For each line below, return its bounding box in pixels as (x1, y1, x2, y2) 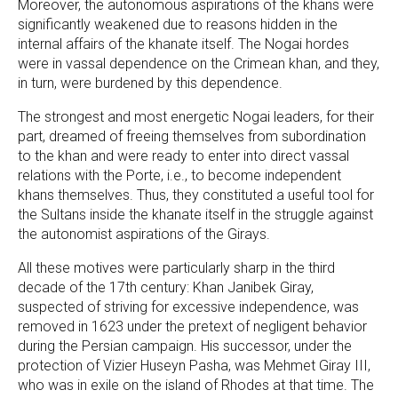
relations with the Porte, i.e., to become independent (18, 167, 341, 185)
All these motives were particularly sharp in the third (18, 259, 335, 277)
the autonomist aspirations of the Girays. (18, 226, 270, 243)
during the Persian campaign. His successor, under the (18, 338, 352, 355)
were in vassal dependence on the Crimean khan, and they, (18, 55, 379, 73)
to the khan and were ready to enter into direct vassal (18, 147, 349, 165)
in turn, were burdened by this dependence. (18, 75, 283, 92)
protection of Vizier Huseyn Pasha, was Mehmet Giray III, (18, 357, 370, 375)
